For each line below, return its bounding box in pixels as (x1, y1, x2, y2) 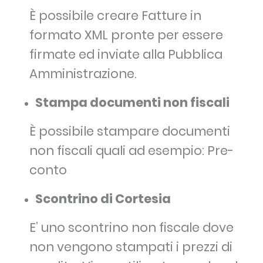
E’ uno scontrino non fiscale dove (29, 219, 234, 237)
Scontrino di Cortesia (35, 190, 171, 208)
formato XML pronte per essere (29, 26, 223, 44)
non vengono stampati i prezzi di (29, 238, 232, 256)
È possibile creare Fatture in (29, 7, 201, 25)
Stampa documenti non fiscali (35, 94, 230, 112)
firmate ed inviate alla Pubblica (29, 46, 222, 63)
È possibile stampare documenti (29, 123, 230, 140)
